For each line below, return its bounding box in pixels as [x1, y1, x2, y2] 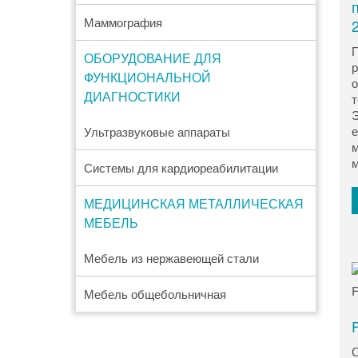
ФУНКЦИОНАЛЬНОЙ [83, 68, 211, 86]
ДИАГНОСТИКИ [83, 87, 181, 105]
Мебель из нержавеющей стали [83, 249, 259, 266]
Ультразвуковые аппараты [83, 123, 230, 140]
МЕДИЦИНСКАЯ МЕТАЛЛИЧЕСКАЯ [83, 194, 304, 213]
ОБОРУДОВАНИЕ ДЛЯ [83, 49, 221, 67]
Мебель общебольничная [83, 285, 226, 302]
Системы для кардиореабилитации [83, 159, 278, 176]
